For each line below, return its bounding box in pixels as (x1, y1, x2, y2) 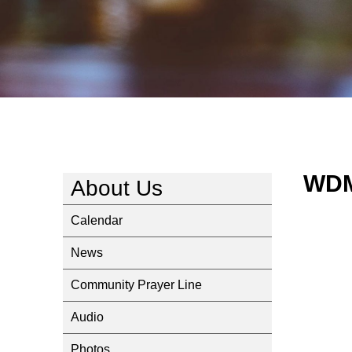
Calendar (71, 214, 123, 227)
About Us (71, 176, 163, 200)
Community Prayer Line (71, 278, 202, 291)
